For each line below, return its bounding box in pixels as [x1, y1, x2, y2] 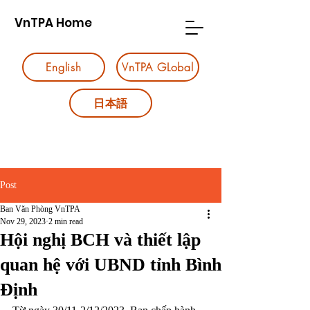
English [46, 60, 82, 75]
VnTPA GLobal [122, 60, 194, 75]
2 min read [48, 217, 83, 226]
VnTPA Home [14, 15, 92, 31]
